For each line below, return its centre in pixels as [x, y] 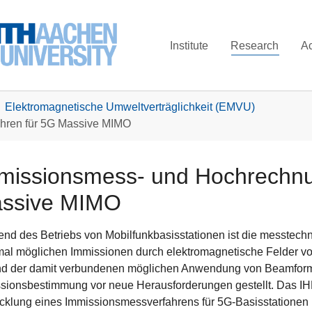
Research [255, 45]
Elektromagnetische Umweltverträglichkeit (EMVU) [130, 107]
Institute [189, 45]
